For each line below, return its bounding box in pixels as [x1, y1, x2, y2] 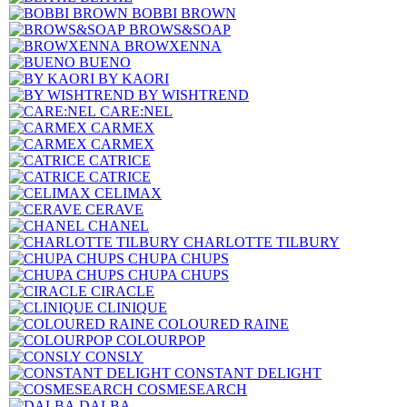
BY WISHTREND [138, 87, 249, 103]
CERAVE [85, 202, 144, 217]
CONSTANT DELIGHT [174, 365, 322, 381]
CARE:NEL [100, 104, 173, 119]
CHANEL [88, 218, 149, 233]
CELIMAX [94, 185, 162, 201]
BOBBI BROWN [132, 5, 236, 21]
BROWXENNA [124, 38, 222, 54]
